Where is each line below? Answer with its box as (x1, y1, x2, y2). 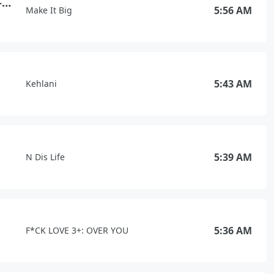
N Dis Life (26, 151, 65, 163)
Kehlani (26, 78, 57, 89)
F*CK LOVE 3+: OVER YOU (26, 224, 128, 236)
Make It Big (26, 4, 72, 16)
